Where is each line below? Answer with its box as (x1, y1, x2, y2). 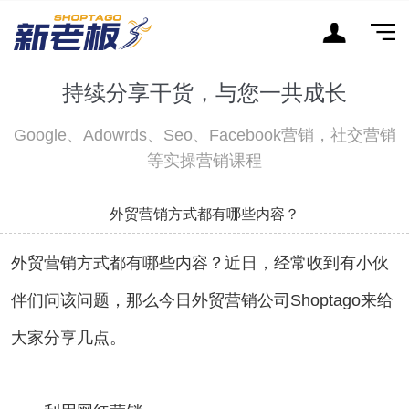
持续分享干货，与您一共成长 (62, 79, 347, 105)
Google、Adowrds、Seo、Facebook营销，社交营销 (13, 125, 396, 144)
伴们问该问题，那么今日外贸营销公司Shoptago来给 (11, 290, 393, 309)
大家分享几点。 (11, 328, 126, 347)
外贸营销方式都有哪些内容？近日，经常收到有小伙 (11, 253, 389, 272)
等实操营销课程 (147, 151, 262, 170)
